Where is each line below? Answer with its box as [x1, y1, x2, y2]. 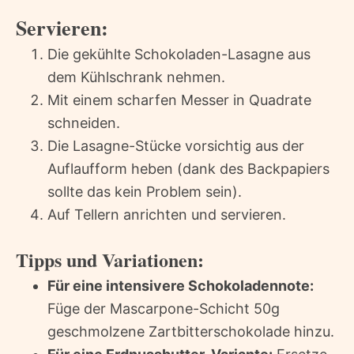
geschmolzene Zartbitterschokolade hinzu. [47, 322, 334, 340]
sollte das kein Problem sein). [47, 183, 242, 200]
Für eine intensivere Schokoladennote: [47, 277, 314, 294]
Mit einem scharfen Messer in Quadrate [47, 91, 311, 108]
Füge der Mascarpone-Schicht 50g [47, 299, 280, 317]
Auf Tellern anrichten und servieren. [47, 205, 286, 223]
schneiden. [47, 114, 120, 131]
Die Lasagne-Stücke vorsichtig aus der [47, 137, 304, 154]
